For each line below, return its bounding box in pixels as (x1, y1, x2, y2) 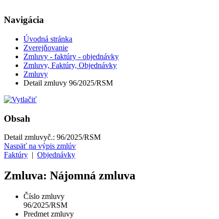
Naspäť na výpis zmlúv (4, 142, 76, 151)
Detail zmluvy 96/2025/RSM (23, 78, 113, 87)
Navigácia (4, 15, 44, 25)
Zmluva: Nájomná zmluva (4, 169, 135, 182)
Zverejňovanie (23, 43, 68, 52)
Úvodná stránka (23, 34, 72, 43)
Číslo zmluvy (23, 192, 65, 201)
